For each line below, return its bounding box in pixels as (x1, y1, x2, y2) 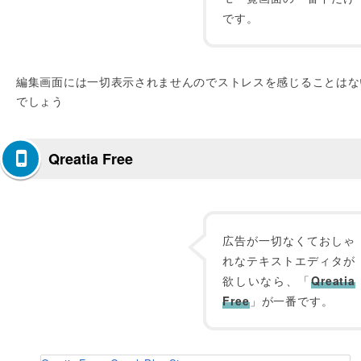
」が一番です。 (249, 293, 334, 309)
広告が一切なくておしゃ (222, 232, 355, 248)
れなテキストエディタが (222, 252, 355, 268)
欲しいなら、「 (222, 272, 312, 288)
